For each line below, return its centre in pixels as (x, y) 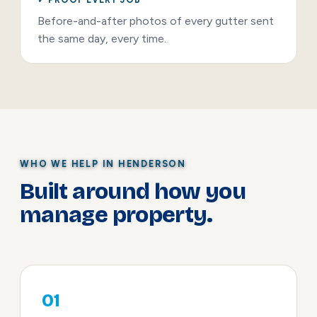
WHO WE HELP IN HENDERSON (103, 163)
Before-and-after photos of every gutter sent (156, 21)
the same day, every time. (102, 38)
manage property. (116, 215)
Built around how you (133, 192)
